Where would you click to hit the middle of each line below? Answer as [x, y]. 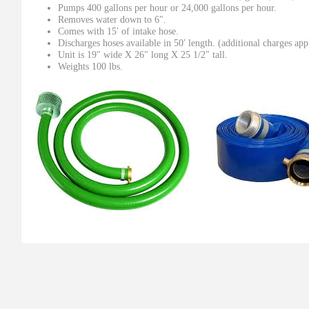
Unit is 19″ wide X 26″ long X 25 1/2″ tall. [143, 54]
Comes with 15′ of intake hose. [119, 31]
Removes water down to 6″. [112, 19]
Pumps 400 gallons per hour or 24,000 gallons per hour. [168, 8]
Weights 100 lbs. [91, 66]
